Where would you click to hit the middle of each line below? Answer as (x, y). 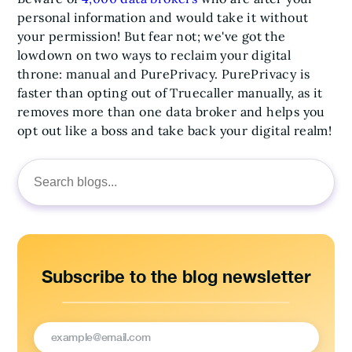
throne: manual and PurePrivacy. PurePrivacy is (164, 73)
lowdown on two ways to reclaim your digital (154, 55)
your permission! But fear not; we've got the (152, 36)
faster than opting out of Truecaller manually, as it (170, 92)
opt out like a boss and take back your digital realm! (175, 130)
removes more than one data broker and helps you (171, 111)
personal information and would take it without (163, 17)
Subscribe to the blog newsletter (176, 276)
